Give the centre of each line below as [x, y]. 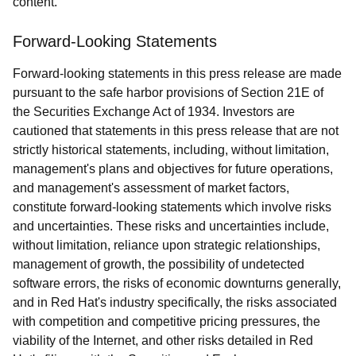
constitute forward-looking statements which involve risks [172, 207]
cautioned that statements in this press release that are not [176, 131]
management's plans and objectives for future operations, [173, 169]
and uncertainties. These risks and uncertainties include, [171, 226]
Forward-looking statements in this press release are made [177, 74]
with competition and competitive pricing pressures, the [166, 321]
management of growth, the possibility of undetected [159, 264]
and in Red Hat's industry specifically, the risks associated [175, 302]
